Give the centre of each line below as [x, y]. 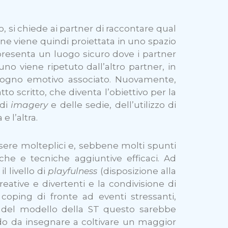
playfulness [74, 171]
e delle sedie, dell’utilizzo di [114, 105]
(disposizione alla [138, 171]
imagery [31, 105]
